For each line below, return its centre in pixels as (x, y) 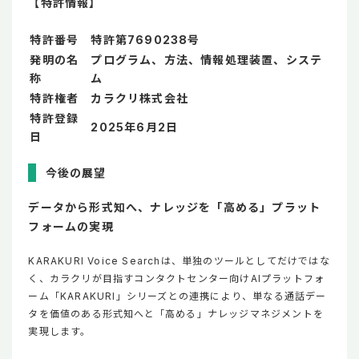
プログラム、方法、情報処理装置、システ (207, 60)
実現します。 (60, 332)
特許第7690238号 (145, 40)
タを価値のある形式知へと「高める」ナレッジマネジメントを (176, 314)
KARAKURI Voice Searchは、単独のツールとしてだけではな (179, 261)
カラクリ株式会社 (140, 99)
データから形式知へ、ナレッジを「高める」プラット (175, 208)
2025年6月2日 (135, 127)
